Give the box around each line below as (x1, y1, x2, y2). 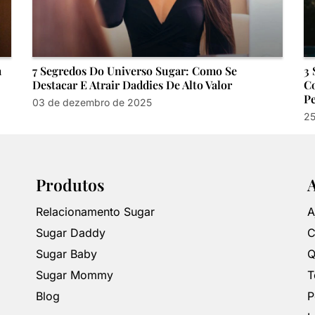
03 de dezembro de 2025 (32, 96, 153, 108)
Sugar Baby (36, 247, 98, 262)
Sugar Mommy (36, 268, 114, 283)
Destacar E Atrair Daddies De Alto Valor (32, 77, 233, 92)
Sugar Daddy (36, 226, 106, 240)
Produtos (36, 174, 105, 196)
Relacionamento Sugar (36, 205, 155, 219)
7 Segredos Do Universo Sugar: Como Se (32, 63, 238, 78)
